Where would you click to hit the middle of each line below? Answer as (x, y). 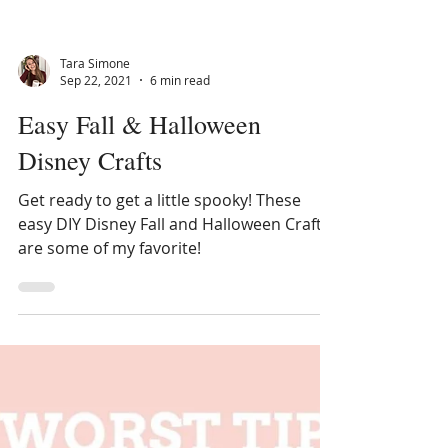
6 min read (180, 128)
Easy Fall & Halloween (139, 172)
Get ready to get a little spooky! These (159, 248)
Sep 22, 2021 (96, 128)
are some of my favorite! (109, 296)
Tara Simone (95, 110)
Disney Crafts (90, 208)
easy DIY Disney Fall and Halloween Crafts (174, 272)
